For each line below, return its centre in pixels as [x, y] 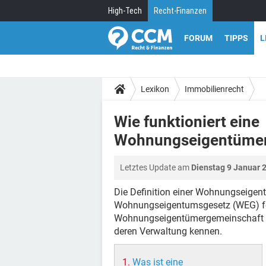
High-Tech [125, 11]
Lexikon [155, 89]
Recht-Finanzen [180, 11]
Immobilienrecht [214, 89]
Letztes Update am [156, 167]
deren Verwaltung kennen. [168, 231]
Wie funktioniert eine [187, 122]
